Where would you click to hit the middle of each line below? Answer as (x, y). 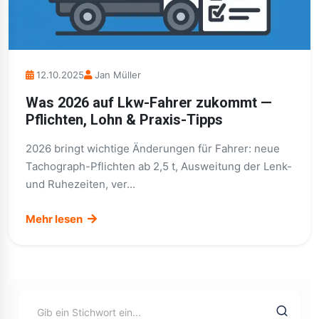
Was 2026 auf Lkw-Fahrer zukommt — (149, 103)
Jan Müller (118, 75)
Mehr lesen (55, 219)
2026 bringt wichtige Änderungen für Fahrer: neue (153, 148)
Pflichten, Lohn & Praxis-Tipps (124, 120)
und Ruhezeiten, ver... (80, 184)
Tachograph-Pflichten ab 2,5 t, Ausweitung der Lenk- (159, 166)
